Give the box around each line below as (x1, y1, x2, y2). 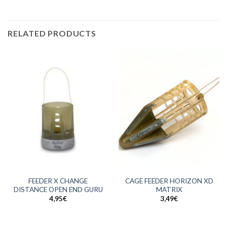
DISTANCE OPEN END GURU (13, 185, 103, 194)
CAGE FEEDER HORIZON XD (125, 176, 213, 185)
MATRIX (156, 185, 182, 194)
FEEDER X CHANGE (28, 176, 88, 185)
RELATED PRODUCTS (8, 28, 96, 38)
